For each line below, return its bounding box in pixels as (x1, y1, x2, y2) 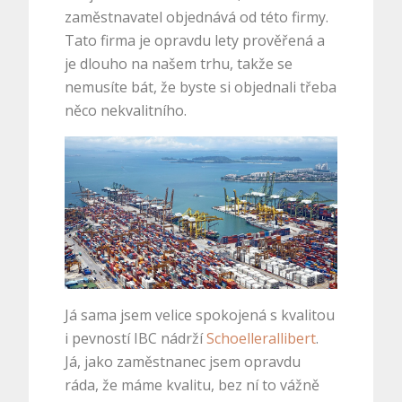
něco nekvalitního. (65, 100, 188, 120)
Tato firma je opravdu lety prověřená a (65, 30, 326, 50)
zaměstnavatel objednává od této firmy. (65, 6, 329, 27)
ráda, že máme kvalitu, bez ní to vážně (65, 375, 320, 396)
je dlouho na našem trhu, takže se (65, 53, 293, 74)
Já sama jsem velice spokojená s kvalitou (65, 305, 336, 326)
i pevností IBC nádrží (65, 328, 207, 349)
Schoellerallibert (206, 328, 317, 349)
